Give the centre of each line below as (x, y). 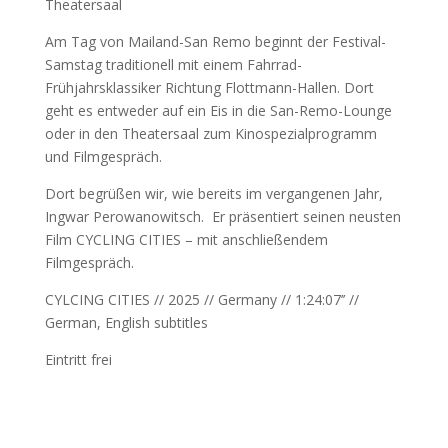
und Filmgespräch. (103, 156)
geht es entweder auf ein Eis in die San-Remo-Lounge (218, 110)
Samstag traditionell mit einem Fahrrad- (173, 64)
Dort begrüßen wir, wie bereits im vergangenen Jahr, (213, 193)
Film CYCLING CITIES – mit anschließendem (186, 239)
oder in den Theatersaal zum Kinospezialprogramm (210, 133)
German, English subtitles (126, 322)
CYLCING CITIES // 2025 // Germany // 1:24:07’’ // (201, 299)
